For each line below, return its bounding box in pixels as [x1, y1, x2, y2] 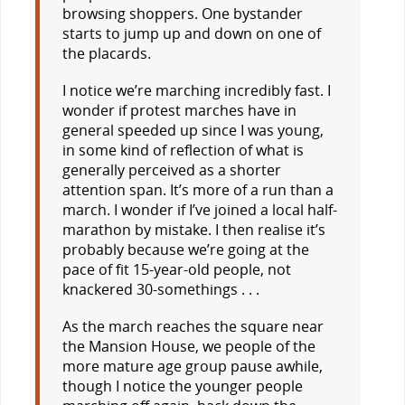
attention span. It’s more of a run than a [61, 179, 334, 200]
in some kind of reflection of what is [61, 139, 304, 160]
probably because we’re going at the [61, 239, 309, 259]
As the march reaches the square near [61, 316, 324, 336]
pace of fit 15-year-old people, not [61, 259, 291, 279]
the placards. [61, 42, 151, 63]
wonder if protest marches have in [61, 99, 297, 120]
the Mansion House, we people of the [61, 335, 316, 356]
